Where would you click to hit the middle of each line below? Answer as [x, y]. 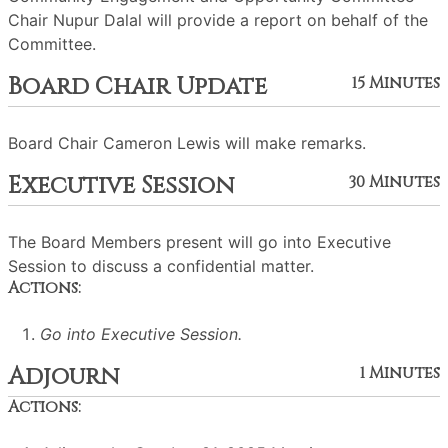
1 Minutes [400, 373]
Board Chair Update [137, 87]
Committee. [52, 44]
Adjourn [63, 377]
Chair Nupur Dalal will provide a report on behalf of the [218, 20]
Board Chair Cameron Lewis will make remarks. [187, 143]
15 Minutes [396, 83]
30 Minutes [394, 182]
